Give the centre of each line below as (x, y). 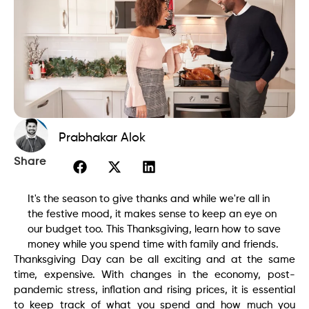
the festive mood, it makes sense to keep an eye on (152, 214)
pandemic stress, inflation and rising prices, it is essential (154, 290)
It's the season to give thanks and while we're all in (149, 199)
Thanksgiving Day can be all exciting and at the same (154, 259)
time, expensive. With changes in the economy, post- (154, 275)
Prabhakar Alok (102, 138)
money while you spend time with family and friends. (153, 244)
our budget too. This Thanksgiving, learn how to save (154, 229)
